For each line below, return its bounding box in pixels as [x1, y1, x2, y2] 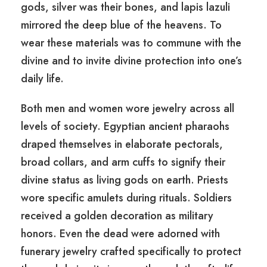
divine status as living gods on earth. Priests [21, 172, 228, 188]
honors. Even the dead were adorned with [21, 226, 220, 242]
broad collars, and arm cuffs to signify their [21, 154, 225, 170]
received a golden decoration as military [21, 208, 213, 224]
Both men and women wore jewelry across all [21, 101, 234, 117]
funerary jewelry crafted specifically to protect [21, 244, 241, 260]
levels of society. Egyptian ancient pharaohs [21, 119, 229, 135]
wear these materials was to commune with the [21, 35, 241, 51]
